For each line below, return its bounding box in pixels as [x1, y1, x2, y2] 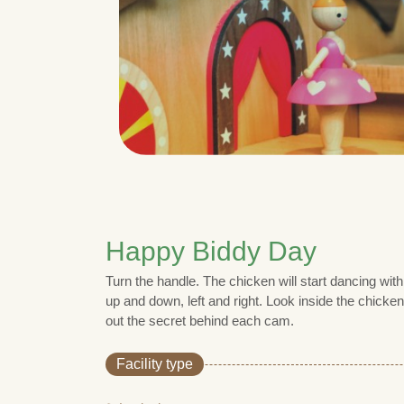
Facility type [116, 355, 193, 372]
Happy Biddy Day [106, 235, 317, 266]
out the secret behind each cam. [106, 312, 294, 328]
